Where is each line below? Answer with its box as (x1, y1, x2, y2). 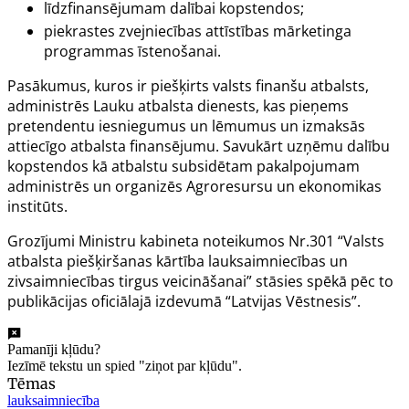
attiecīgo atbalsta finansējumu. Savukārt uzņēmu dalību (7, 135, 390, 156)
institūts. (7, 195, 71, 216)
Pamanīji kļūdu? (7, 341, 100, 357)
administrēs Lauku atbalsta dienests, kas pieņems (7, 95, 349, 116)
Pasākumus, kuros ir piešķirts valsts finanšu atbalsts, (7, 75, 369, 96)
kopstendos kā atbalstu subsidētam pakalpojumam (7, 155, 360, 176)
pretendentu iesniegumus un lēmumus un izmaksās (7, 115, 365, 136)
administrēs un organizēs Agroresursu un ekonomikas (7, 175, 382, 196)
